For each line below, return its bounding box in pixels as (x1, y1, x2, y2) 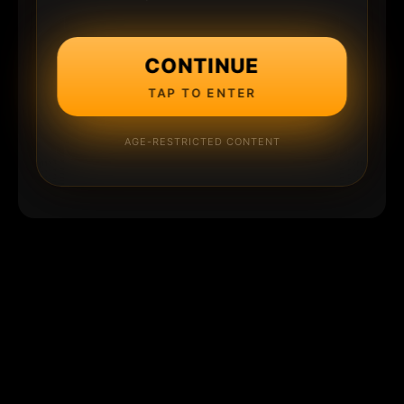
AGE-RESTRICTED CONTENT (124, 134, 280, 148)
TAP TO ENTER (148, 84, 256, 100)
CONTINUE (143, 52, 261, 78)
